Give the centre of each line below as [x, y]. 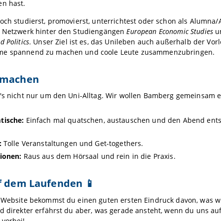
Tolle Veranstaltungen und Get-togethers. [72, 144]
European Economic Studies [170, 32]
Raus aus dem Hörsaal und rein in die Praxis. [98, 156]
